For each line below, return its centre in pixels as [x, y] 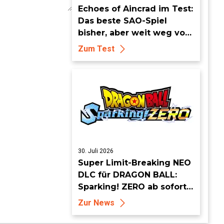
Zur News [96, 203]
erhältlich [98, 199]
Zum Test [96, 49]
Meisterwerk [105, 45]
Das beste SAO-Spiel [122, 21]
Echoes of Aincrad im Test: [135, 9]
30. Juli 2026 [96, 151]
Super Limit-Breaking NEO [134, 163]
